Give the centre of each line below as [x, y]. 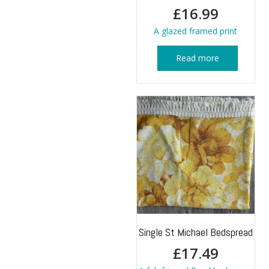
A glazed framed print [196, 31]
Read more [198, 58]
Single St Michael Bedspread [196, 232]
